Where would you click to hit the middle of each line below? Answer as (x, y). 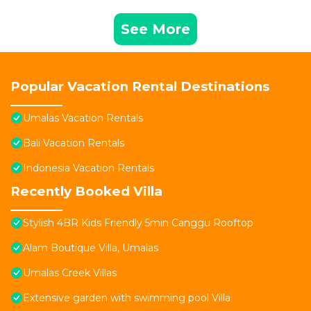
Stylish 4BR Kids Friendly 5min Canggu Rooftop (138, 223)
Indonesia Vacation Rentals (89, 168)
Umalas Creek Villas (70, 273)
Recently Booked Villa (86, 192)
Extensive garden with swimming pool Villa (127, 298)
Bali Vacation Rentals (74, 143)
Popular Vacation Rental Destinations (140, 87)
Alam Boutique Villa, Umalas (91, 248)
